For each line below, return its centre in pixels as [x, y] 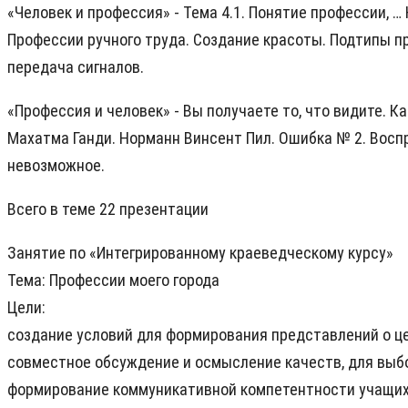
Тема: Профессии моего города [113, 280]
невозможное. [56, 166]
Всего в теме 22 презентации [108, 209]
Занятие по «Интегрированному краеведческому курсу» [200, 253]
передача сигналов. [76, 67]
